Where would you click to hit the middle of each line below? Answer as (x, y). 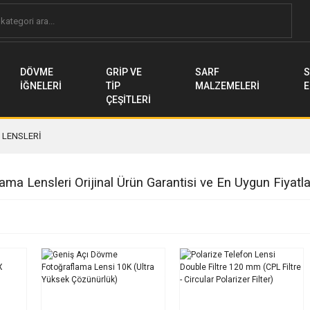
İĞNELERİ (41, 86)
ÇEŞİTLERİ (128, 100)
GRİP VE (124, 72)
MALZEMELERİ (227, 86)
